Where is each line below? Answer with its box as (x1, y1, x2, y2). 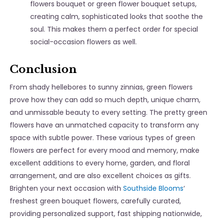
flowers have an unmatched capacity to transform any (10, 120, 199, 130)
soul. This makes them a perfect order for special (30, 24, 198, 35)
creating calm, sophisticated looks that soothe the (30, 12, 203, 22)
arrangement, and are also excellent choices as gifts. (10, 171, 193, 181)
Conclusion (10, 63, 80, 76)
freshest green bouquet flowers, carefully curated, (10, 196, 181, 206)
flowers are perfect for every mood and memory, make (10, 145, 200, 156)
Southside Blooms (123, 183, 183, 194)
